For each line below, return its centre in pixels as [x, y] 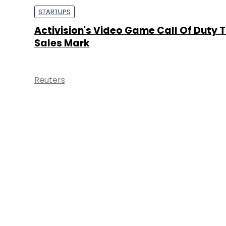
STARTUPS [54, 12]
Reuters [49, 80]
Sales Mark [62, 43]
